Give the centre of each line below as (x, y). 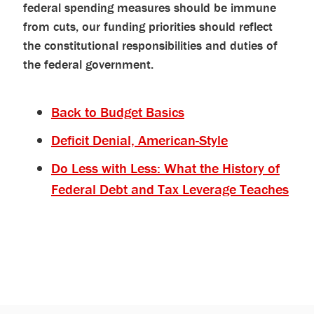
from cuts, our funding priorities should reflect (148, 26)
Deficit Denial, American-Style (139, 140)
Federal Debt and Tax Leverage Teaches (170, 189)
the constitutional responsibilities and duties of (150, 45)
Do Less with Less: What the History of (165, 168)
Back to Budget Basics (117, 112)
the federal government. (88, 64)
